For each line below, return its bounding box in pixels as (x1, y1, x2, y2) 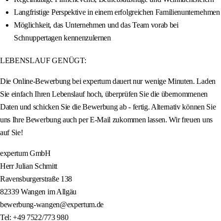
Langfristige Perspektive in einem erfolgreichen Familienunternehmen (14, 8, 220, 17)
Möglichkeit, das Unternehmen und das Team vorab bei (14, 21, 179, 30)
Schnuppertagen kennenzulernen (14, 34, 111, 42)
